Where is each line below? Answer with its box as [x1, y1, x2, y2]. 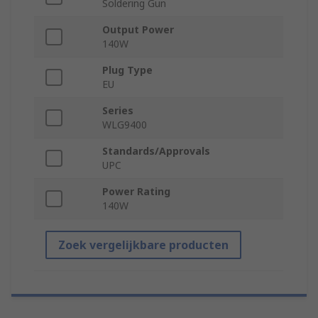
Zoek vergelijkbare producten [58, 237, 229, 253]
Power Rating [102, 185, 170, 199]
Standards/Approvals [102, 144, 210, 158]
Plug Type [102, 63, 153, 77]
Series [102, 104, 133, 118]
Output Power [102, 23, 174, 37]
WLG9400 [102, 118, 147, 132]
